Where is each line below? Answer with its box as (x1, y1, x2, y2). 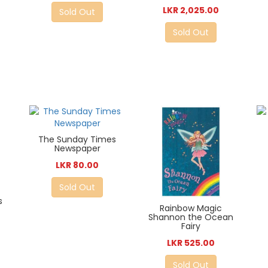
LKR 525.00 (166, 237, 215, 249)
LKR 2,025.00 (162, 4, 219, 17)
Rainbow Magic (159, 202, 222, 215)
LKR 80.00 (56, 159, 99, 171)
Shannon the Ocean (148, 211, 233, 224)
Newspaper (54, 142, 100, 154)
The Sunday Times (38, 133, 117, 145)
